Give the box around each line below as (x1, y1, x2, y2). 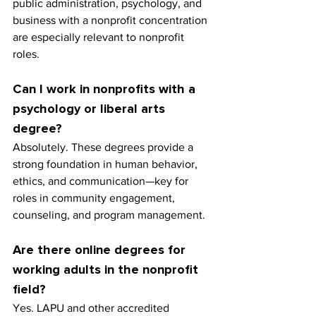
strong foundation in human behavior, (13, 158, 200, 171)
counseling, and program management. (13, 209, 205, 221)
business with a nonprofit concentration (13, 14, 210, 27)
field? (13, 284, 46, 297)
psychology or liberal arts (13, 103, 169, 116)
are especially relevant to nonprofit (13, 31, 187, 44)
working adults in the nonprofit (13, 264, 202, 277)
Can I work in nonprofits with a (13, 83, 199, 97)
